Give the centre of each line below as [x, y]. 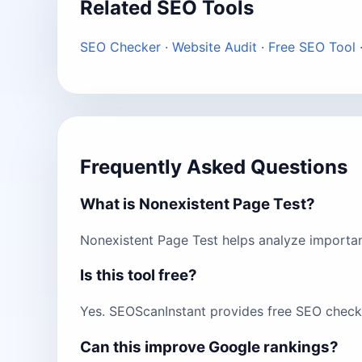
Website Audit [215, 47]
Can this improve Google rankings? [209, 347]
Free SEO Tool [312, 47]
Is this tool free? [139, 276]
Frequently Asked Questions [214, 167]
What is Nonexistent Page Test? [198, 204]
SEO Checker [120, 47]
